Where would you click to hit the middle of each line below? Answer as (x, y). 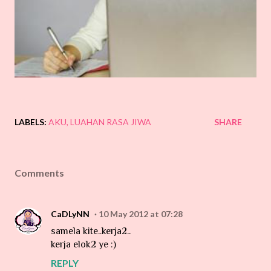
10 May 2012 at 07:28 (141, 214)
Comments (39, 173)
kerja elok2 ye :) (83, 244)
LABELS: (31, 122)
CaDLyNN (70, 214)
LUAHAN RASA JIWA (111, 122)
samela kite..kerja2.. (91, 231)
